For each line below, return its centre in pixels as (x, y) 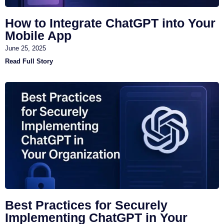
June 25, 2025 (25, 48)
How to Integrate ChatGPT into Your (110, 23)
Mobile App (38, 35)
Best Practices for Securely (86, 205)
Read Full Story (29, 61)
